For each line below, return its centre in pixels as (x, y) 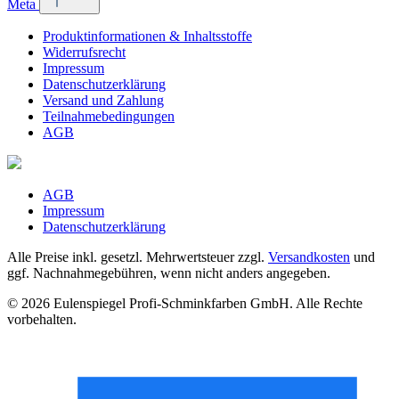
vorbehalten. (42, 320)
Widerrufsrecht (84, 53)
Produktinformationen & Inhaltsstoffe (147, 37)
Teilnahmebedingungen (109, 117)
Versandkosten (309, 257)
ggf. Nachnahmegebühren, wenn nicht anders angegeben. (169, 273)
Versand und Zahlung (103, 101)
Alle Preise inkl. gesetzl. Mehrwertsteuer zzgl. (138, 257)
